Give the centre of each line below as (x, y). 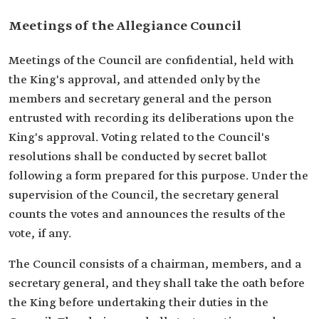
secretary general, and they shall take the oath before (157, 284)
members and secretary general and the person (140, 99)
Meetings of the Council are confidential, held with (151, 61)
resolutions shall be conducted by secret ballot (138, 157)
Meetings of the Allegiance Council (125, 26)
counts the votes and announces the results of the (147, 215)
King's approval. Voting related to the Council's (139, 138)
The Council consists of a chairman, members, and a (155, 265)
